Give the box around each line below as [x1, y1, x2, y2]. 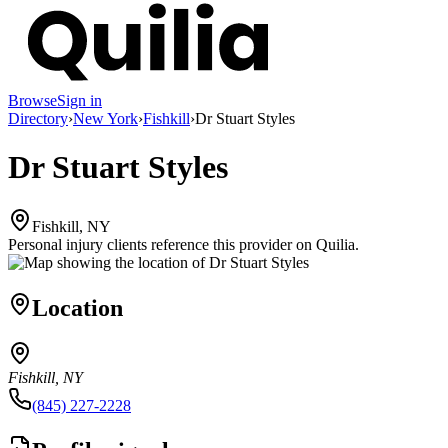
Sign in [57, 91, 102, 109]
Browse [8, 91, 57, 109]
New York [73, 109, 138, 127]
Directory [8, 109, 68, 127]
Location [32, 294, 123, 321]
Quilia [316, 235, 355, 253]
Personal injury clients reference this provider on [8, 235, 312, 253]
